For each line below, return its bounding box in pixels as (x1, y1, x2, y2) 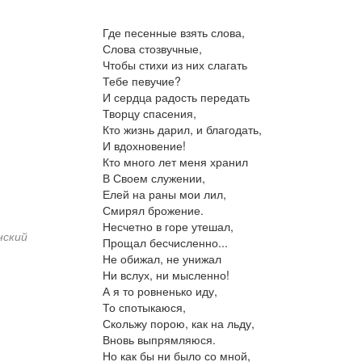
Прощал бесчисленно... (102, 234, 228, 251)
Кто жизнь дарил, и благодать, (102, 121, 262, 138)
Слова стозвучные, (102, 40, 202, 57)
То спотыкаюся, (102, 299, 186, 316)
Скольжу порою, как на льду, (102, 315, 255, 332)
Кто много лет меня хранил (102, 154, 248, 170)
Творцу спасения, (102, 105, 196, 122)
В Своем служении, (102, 170, 205, 187)
